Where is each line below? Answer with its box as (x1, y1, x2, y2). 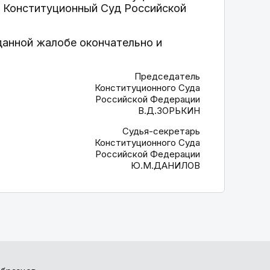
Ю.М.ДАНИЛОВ (131, 160, 200, 171)
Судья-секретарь (122, 125, 200, 137)
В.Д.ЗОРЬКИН (138, 105, 200, 116)
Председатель (134, 71, 200, 82)
